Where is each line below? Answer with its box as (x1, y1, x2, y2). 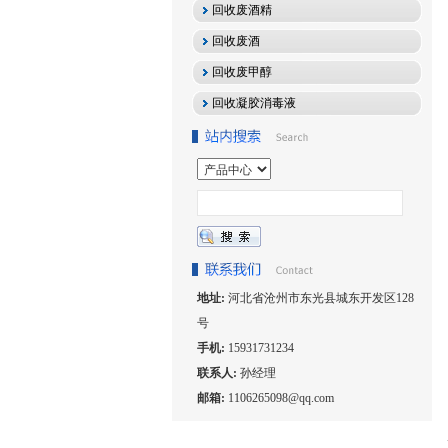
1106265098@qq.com (228, 391, 334, 405)
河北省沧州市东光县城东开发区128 (228, 291, 414, 305)
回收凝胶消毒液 (212, 96, 296, 110)
